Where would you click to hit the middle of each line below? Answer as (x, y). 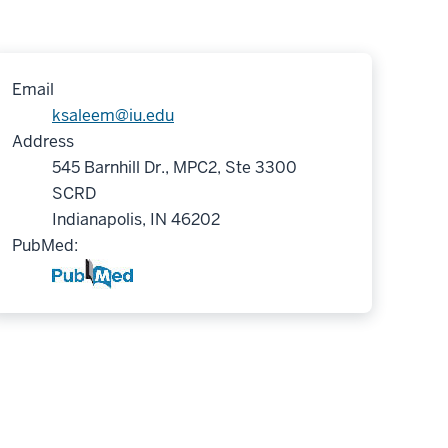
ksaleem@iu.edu (113, 115)
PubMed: (45, 245)
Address (43, 141)
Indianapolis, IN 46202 (136, 219)
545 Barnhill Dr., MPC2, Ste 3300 (174, 167)
